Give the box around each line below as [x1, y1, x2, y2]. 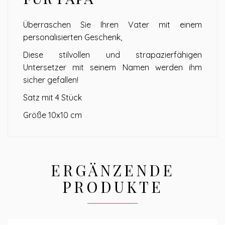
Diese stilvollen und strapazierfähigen [23, 50, 202, 60]
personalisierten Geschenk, [23, 32, 122, 43]
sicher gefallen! [23, 75, 78, 85]
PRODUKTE [62, 177, 163, 197]
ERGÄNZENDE [50, 160, 175, 181]
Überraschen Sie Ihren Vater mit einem [23, 20, 202, 30]
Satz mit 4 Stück [23, 92, 82, 103]
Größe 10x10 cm [23, 110, 82, 121]
